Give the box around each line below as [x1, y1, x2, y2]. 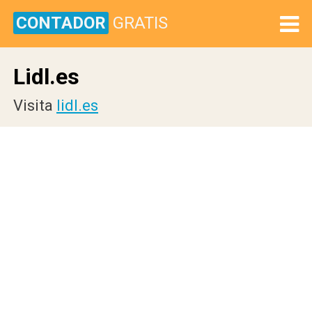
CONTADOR [16, 13, 106, 33]
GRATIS [113, 13, 168, 33]
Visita [13, 97, 56, 114]
